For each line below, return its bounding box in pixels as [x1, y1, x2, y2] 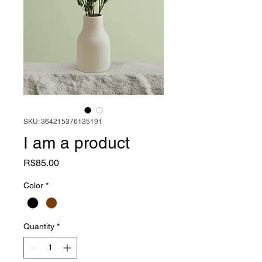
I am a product [23, 133, 130, 152]
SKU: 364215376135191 [23, 118, 102, 126]
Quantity [23, 222, 54, 232]
